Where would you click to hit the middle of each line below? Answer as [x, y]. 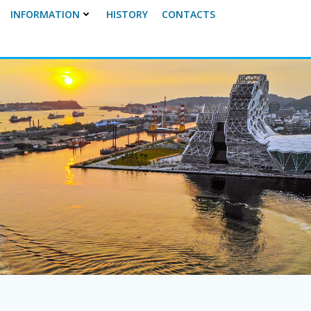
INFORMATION [45, 14]
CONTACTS [188, 14]
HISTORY [127, 14]
